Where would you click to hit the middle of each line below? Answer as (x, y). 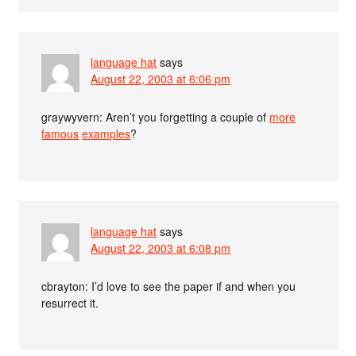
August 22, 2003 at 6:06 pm (161, 79)
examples (106, 134)
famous (60, 134)
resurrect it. (70, 303)
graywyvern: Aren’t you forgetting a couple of (156, 117)
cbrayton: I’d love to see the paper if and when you (169, 286)
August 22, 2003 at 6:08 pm (161, 248)
